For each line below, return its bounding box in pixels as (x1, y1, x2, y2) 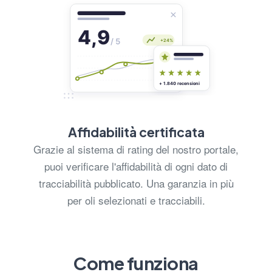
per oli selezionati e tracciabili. (67, 192, 205, 208)
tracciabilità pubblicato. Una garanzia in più (38, 175, 234, 191)
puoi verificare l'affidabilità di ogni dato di (44, 158, 228, 174)
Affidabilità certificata (67, 123, 205, 140)
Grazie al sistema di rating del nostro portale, (33, 141, 239, 157)
